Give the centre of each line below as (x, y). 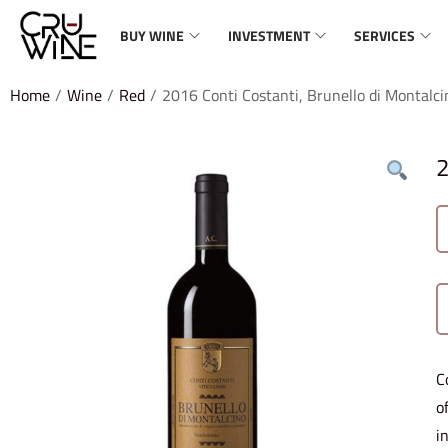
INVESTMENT (269, 35)
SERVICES (384, 35)
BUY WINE (152, 35)
